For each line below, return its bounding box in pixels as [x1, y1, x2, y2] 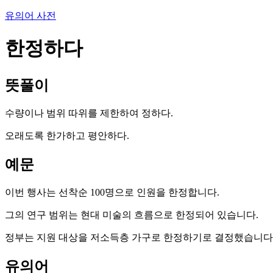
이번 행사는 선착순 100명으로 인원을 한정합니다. [5, 186, 219, 197]
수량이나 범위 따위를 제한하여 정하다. [5, 107, 173, 118]
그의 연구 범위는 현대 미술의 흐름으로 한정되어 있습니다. [5, 209, 258, 220]
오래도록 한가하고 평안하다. [5, 130, 129, 141]
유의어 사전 [5, 10, 56, 21]
